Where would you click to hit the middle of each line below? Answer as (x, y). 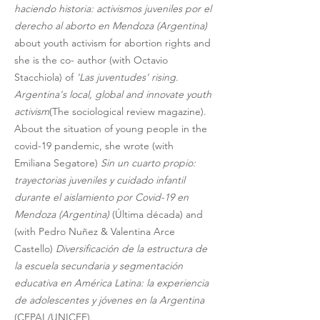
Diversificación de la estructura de (133, 249)
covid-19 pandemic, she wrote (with (95, 146)
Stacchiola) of (45, 77)
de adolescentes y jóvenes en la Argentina (109, 300)
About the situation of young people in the (112, 129)
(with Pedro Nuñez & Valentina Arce (96, 231)
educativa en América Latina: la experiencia (113, 283)
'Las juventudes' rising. (129, 77)
